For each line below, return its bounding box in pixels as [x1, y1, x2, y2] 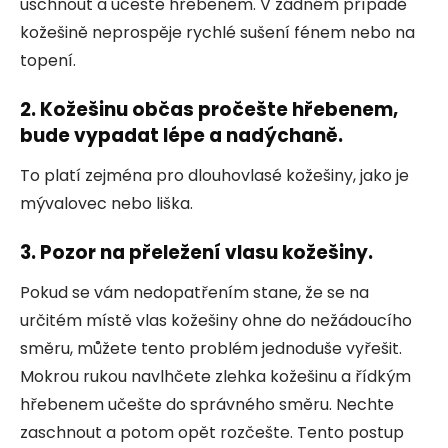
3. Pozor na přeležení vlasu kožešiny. [20, 238, 373, 266]
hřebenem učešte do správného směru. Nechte [20, 392, 394, 416]
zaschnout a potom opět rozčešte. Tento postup [20, 420, 404, 444]
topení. [20, 48, 76, 72]
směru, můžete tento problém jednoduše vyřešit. [20, 336, 402, 360]
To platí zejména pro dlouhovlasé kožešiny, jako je [20, 163, 409, 187]
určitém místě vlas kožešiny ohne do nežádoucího [20, 308, 412, 332]
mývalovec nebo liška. [20, 191, 193, 215]
